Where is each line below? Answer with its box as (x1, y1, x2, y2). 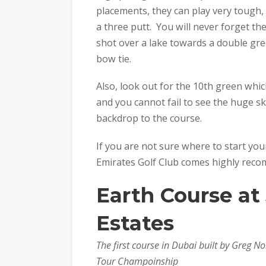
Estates (96, 211, 174, 236)
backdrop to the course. (96, 112, 202, 125)
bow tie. (96, 52, 131, 65)
